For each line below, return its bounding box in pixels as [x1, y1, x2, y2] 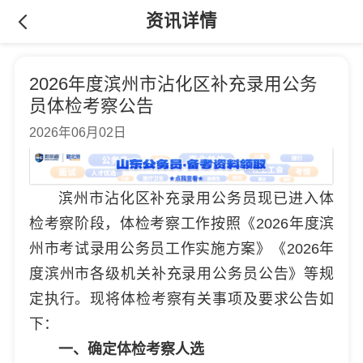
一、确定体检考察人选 [58, 340, 204, 357]
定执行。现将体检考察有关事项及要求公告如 [28, 290, 335, 307]
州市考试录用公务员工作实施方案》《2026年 [28, 240, 335, 257]
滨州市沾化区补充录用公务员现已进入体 [58, 190, 335, 207]
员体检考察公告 [28, 96, 154, 116]
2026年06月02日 [28, 125, 126, 139]
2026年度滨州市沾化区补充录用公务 [28, 74, 318, 94]
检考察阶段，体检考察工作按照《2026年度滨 [28, 215, 335, 232]
